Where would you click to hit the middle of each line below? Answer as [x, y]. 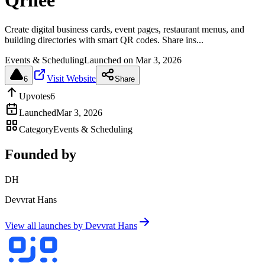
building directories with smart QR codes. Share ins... [104, 40]
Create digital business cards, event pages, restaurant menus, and [125, 29]
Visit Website [71, 78]
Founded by [41, 154]
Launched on [110, 60]
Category [36, 129]
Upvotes [35, 96]
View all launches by [45, 225]
